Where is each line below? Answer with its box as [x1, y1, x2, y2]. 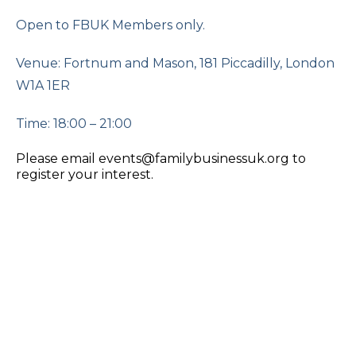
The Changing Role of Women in [32, 282, 305, 302]
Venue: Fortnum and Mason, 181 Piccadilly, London [16, 55, 335, 71]
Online [57, 339, 103, 354]
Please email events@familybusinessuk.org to [16, 150, 306, 166]
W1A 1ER [16, 77, 70, 93]
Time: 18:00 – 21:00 [16, 115, 132, 131]
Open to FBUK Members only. [16, 17, 205, 33]
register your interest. [16, 166, 153, 182]
